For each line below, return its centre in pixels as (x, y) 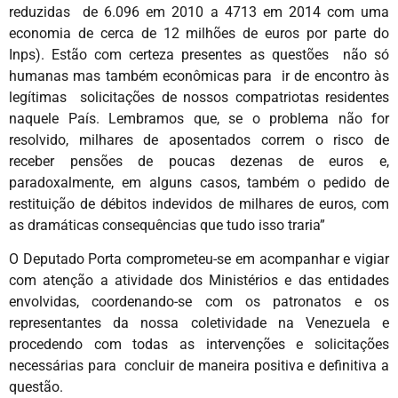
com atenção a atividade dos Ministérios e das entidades (199, 281)
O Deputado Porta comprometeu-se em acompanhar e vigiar (199, 259)
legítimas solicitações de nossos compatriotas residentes (199, 97)
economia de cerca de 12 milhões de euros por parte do (199, 33)
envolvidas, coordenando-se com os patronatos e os (199, 302)
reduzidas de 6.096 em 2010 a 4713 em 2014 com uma (199, 12)
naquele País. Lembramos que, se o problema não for (199, 118)
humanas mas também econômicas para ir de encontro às (199, 76)
